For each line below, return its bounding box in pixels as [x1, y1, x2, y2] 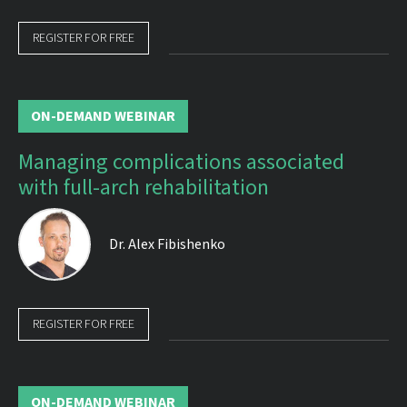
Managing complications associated [18, 146, 344, 178]
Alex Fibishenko [125, 234, 225, 254]
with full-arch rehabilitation [18, 172, 269, 203]
